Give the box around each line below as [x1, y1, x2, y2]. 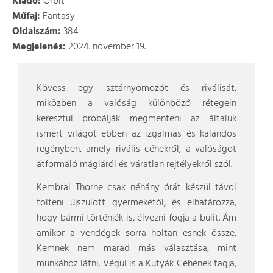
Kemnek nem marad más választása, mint [37, 241, 236, 257]
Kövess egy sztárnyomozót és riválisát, [37, 80, 236, 96]
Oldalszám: [12, 24, 61, 40]
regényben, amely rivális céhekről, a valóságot [37, 141, 236, 157]
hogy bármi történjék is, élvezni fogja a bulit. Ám [37, 210, 236, 226]
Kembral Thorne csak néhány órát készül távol [37, 180, 236, 196]
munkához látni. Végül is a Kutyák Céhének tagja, [37, 256, 236, 272]
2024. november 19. [66, 39, 146, 55]
